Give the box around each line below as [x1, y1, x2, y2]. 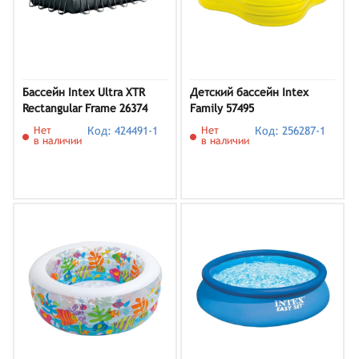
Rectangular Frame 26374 [22, 102, 147, 115]
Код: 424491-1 [87, 124, 159, 137]
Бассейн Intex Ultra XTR [22, 86, 145, 99]
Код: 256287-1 [255, 124, 326, 137]
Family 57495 [190, 102, 254, 115]
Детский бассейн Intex [190, 86, 309, 99]
